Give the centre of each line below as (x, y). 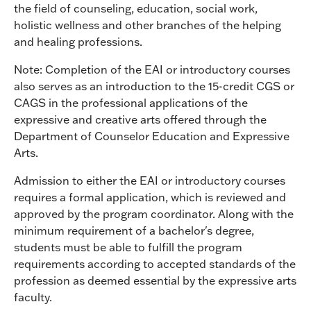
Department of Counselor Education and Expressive (152, 136)
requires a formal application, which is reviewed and (150, 197)
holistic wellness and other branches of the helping (148, 25)
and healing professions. (78, 42)
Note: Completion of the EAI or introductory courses (152, 69)
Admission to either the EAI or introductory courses (150, 180)
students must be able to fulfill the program (128, 247)
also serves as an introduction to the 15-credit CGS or (154, 86)
